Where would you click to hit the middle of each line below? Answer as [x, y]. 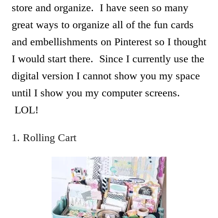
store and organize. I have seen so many [100, 8]
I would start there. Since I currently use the [108, 59]
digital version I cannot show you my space [106, 76]
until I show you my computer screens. [96, 93]
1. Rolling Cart [44, 137]
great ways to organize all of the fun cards [103, 25]
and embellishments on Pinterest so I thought [109, 42]
